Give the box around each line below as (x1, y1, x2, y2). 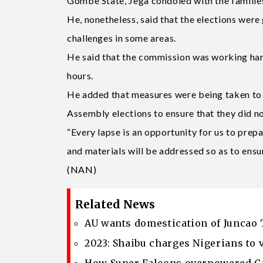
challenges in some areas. (67, 32, 176, 43)
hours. (67, 69, 93, 81)
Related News (75, 197, 155, 211)
